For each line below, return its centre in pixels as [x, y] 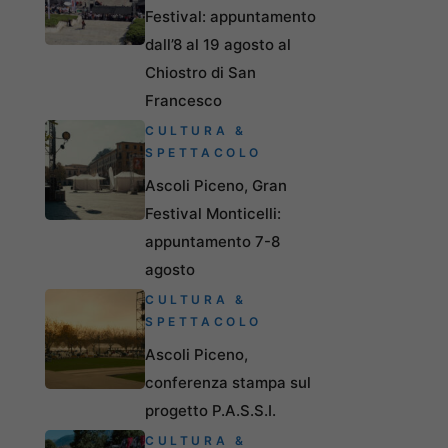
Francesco [183, 100]
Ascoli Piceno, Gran [216, 185]
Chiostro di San [200, 72]
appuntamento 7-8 [212, 241]
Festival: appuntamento [230, 16]
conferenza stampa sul [228, 382]
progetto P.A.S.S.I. [210, 410]
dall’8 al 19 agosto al [218, 44]
